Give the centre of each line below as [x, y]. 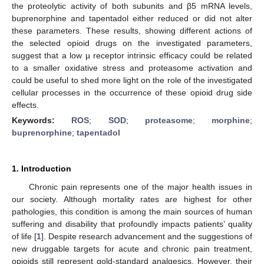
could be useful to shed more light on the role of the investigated [132, 80]
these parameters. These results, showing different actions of [132, 30]
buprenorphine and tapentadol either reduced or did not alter [132, 18]
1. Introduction [42, 168]
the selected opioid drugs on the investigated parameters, [132, 43]
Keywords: [42, 120]
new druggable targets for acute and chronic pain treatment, [132, 248]
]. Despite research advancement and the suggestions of [147, 236]
